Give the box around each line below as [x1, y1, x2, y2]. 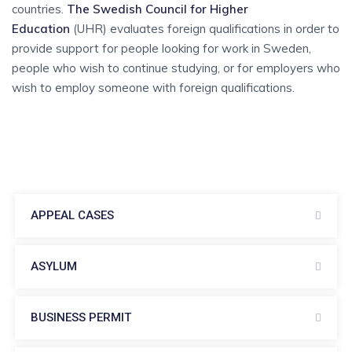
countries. [12, 2, 67, 16]
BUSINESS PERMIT [31, 310, 131, 324]
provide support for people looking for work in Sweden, [12, 41, 311, 56]
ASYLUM [31, 259, 77, 273]
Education [12, 21, 70, 36]
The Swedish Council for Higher [67, 2, 248, 16]
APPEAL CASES [31, 208, 114, 222]
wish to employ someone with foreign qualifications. [12, 80, 295, 95]
